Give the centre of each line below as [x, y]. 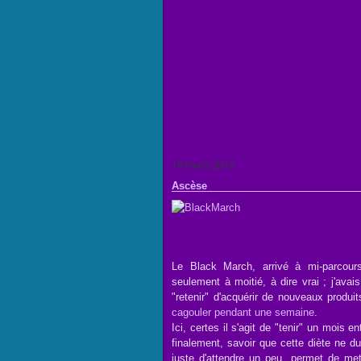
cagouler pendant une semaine [243, 312]
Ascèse [189, 186]
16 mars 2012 [203, 164]
